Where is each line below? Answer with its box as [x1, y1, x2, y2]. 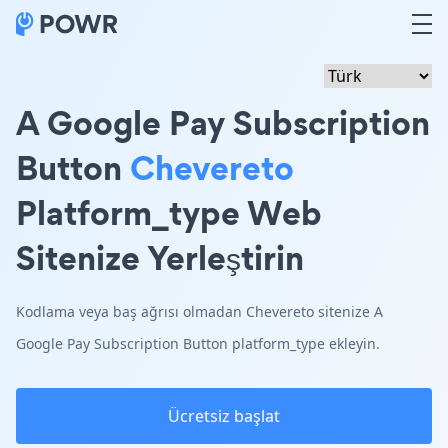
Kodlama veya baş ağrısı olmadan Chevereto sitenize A [16, 302, 383, 321]
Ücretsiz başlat [168, 405, 280, 427]
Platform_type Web [16, 189, 322, 236]
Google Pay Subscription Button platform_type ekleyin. [16, 334, 380, 353]
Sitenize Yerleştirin [16, 234, 304, 281]
